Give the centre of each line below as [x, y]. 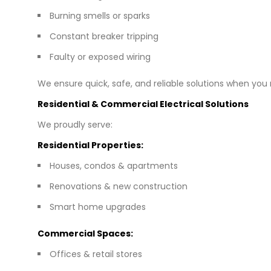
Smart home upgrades [98, 207]
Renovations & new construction [119, 186]
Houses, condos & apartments [114, 165]
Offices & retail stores [96, 254]
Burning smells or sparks [100, 15]
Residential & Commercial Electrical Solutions [143, 104]
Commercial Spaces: [85, 233]
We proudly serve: [75, 124]
